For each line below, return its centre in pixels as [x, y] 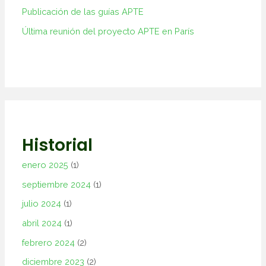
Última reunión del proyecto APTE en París [108, 31]
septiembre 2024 [57, 184]
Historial [58, 145]
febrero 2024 [49, 242]
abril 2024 [42, 223]
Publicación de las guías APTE [83, 11]
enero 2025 [45, 165]
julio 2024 [42, 204]
